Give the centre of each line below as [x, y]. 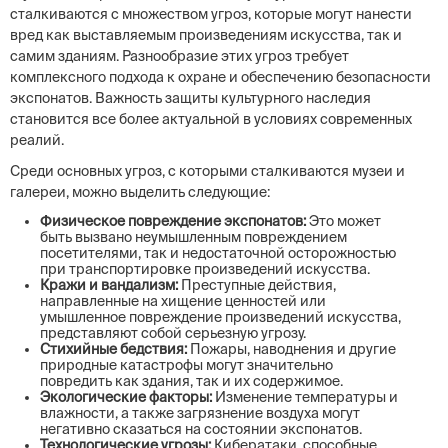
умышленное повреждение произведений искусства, [220, 317]
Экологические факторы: [126, 397]
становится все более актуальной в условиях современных [211, 119]
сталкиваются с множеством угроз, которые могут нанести [211, 14]
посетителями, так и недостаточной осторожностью [218, 253]
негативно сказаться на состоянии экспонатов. [201, 429]
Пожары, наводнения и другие [291, 349]
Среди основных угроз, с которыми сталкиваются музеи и [207, 171]
